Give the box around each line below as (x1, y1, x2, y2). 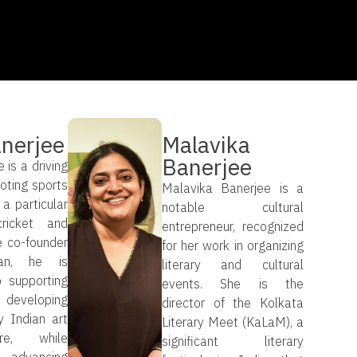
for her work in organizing (162, 237, 304, 253)
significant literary (162, 332, 304, 349)
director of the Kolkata (162, 294, 304, 311)
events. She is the (162, 275, 304, 292)
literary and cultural (162, 256, 304, 273)
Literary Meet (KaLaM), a (162, 313, 304, 330)
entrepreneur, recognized (162, 218, 304, 234)
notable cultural (162, 198, 304, 215)
